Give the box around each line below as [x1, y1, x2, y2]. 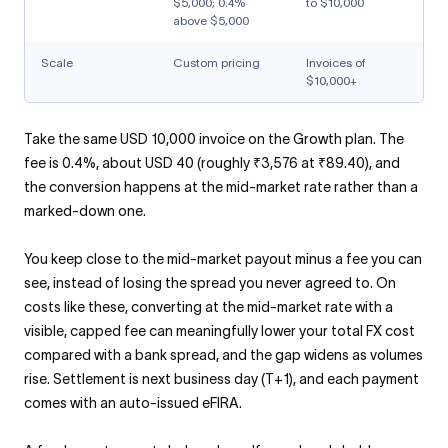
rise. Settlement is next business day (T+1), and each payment [24, 371, 419, 387]
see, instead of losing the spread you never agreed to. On [24, 275, 396, 291]
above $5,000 [173, 14, 249, 27]
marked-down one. [24, 203, 146, 219]
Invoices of [306, 56, 365, 69]
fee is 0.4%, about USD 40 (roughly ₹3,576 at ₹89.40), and [24, 155, 400, 171]
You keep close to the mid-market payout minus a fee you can [24, 251, 422, 267]
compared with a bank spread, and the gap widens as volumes [24, 347, 423, 363]
